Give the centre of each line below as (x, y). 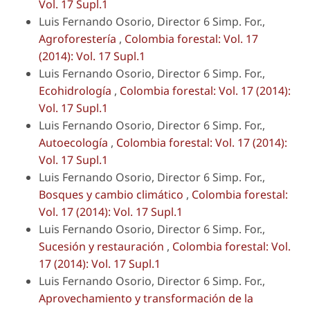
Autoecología (75, 142)
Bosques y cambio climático (112, 194)
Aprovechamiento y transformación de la (146, 298)
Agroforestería (79, 38)
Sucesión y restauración (103, 246)
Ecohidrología (76, 90)
